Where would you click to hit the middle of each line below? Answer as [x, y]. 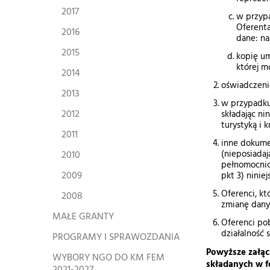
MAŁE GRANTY [83, 217]
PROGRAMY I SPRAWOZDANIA [116, 237]
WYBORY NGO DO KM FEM [108, 258]
